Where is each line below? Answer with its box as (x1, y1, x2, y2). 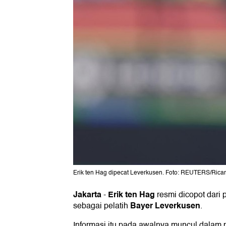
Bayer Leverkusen (130, 199, 200, 213)
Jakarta (73, 188, 101, 202)
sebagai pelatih (73, 199, 130, 213)
